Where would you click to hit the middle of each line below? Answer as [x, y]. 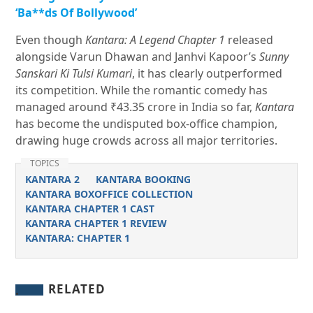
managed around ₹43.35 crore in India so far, [136, 107]
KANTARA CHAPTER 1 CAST [89, 209]
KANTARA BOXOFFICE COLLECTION [109, 194]
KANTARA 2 [52, 180]
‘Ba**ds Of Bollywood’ [77, 13]
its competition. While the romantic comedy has [142, 90]
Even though [51, 40]
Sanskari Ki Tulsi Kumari [74, 74]
